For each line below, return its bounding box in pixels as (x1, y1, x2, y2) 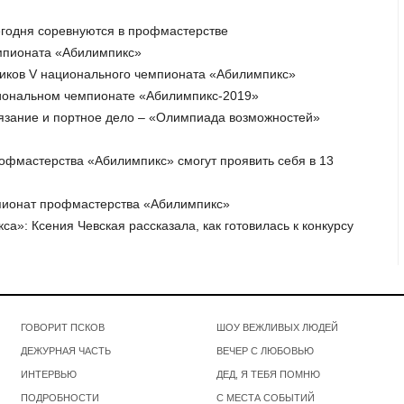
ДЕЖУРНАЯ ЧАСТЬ (21, 344, 112, 356)
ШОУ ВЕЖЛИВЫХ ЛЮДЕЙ (216, 321, 338, 333)
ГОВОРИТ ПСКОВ (21, 321, 106, 333)
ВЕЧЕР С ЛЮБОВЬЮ (216, 344, 314, 356)
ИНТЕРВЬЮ (21, 368, 78, 380)
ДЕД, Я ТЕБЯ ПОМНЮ (216, 368, 320, 380)
